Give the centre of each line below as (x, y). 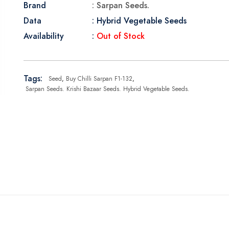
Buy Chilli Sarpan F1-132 (99, 78)
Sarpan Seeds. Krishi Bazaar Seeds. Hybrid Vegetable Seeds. (108, 89)
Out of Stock (121, 36)
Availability (44, 36)
